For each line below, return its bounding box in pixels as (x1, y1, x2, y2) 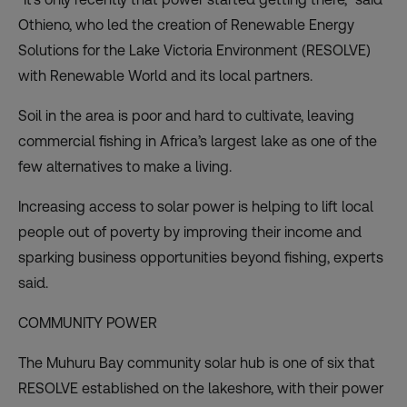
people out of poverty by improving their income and (18, 223, 362, 242)
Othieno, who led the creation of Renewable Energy (18, 16, 354, 35)
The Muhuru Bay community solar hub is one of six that (18, 354, 375, 372)
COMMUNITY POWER (18, 314, 157, 333)
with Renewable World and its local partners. (18, 67, 313, 85)
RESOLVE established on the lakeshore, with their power (18, 380, 383, 398)
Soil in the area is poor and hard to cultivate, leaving (18, 107, 354, 125)
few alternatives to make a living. (18, 158, 232, 176)
